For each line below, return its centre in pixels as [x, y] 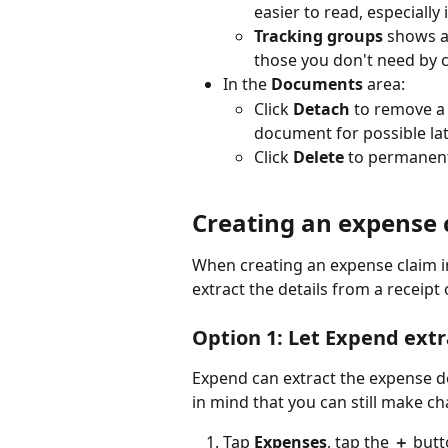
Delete [318, 156]
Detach [321, 108]
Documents [317, 84]
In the [247, 84]
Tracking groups [318, 36]
